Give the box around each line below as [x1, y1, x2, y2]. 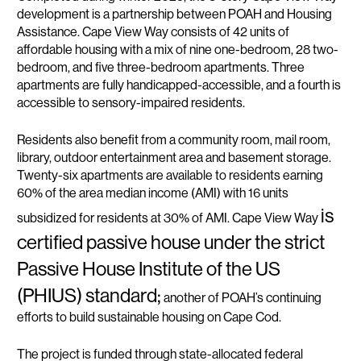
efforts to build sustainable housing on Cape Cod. [17, 309, 282, 325]
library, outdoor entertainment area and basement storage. [17, 149, 332, 165]
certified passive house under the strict [17, 230, 326, 253]
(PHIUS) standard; [17, 284, 162, 306]
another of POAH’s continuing [161, 289, 322, 305]
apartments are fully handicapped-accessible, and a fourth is [17, 77, 342, 93]
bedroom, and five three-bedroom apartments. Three [17, 59, 305, 75]
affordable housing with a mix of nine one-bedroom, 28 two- [17, 41, 339, 57]
